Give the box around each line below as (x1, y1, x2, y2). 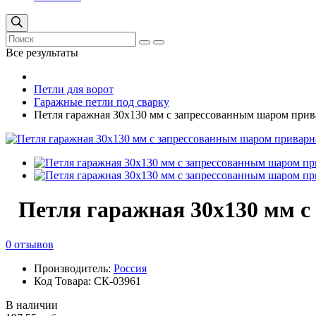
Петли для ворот (34, 83, 114, 95)
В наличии (6, 298, 58, 311)
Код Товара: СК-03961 (34, 274, 141, 287)
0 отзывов (6, 238, 54, 250)
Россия (114, 262, 147, 274)
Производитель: (34, 262, 114, 274)
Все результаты (6, 46, 78, 59)
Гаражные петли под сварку (34, 95, 169, 108)
